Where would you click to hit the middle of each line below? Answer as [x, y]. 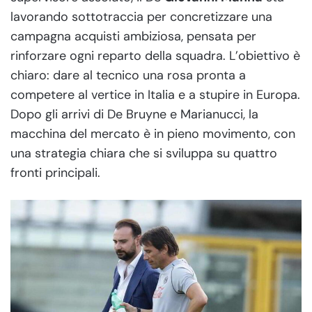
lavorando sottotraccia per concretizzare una [141, 16]
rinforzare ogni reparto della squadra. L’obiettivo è [155, 55]
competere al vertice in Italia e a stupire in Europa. [155, 94]
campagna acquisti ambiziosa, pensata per [133, 36]
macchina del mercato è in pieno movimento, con [153, 133]
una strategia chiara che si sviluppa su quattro [144, 153]
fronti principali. [55, 172]
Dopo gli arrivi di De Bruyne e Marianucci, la [134, 114]
